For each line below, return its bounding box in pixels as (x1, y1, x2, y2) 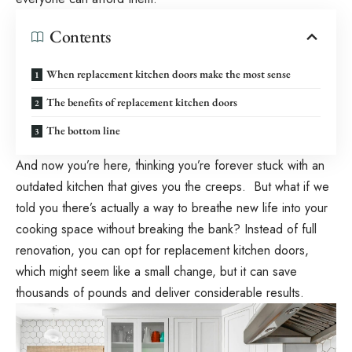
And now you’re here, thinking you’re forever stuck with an (16, 156, 324, 174)
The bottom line (46, 123, 120, 137)
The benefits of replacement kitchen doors (46, 94, 237, 109)
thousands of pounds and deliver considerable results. (16, 283, 304, 302)
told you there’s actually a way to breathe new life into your (16, 198, 328, 217)
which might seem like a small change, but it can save (16, 262, 297, 280)
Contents (49, 24, 111, 48)
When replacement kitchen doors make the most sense (46, 66, 291, 81)
